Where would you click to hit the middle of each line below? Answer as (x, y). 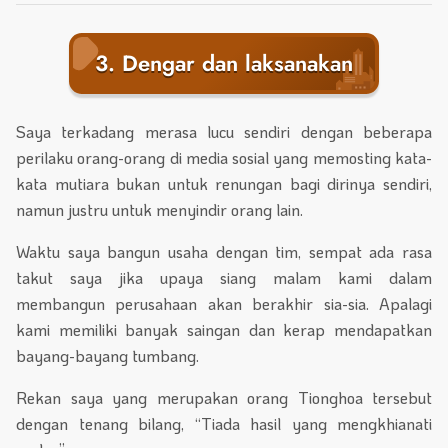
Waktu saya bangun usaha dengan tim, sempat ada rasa (224, 252)
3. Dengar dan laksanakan (224, 63)
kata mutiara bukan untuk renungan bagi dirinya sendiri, (224, 184)
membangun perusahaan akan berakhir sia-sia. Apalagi (224, 304)
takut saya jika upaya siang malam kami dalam (224, 278)
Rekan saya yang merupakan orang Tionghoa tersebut (224, 398)
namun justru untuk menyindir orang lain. (159, 210)
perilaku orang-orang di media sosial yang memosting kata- (224, 158)
